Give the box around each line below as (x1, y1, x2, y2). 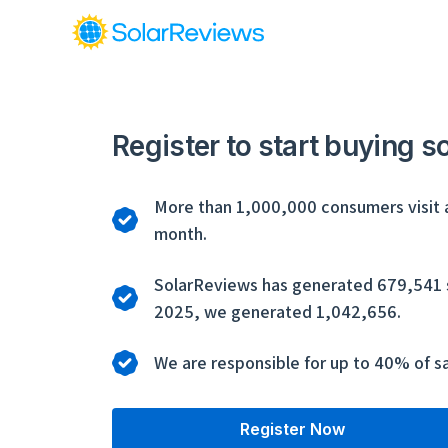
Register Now (240, 419, 346, 440)
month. (154, 222, 207, 246)
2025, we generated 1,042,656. (154, 300, 401, 324)
